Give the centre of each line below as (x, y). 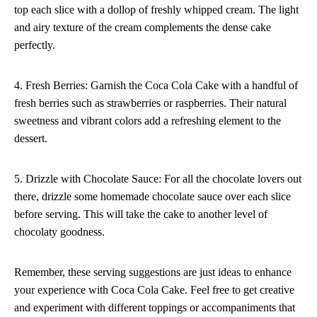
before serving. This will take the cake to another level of (141, 214)
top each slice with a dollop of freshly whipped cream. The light (156, 10)
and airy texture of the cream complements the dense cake (143, 28)
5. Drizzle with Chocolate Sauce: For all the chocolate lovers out (158, 179)
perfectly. (35, 45)
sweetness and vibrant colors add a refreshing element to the (148, 121)
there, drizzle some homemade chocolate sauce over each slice (152, 197)
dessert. (31, 139)
